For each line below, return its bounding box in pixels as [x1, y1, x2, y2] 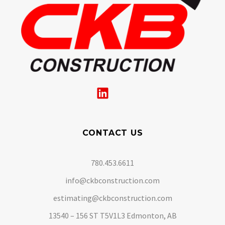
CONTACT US [82, 128, 143, 138]
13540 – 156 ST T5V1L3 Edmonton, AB [48, 210, 177, 220]
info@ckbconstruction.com [65, 175, 160, 185]
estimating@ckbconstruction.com [53, 192, 172, 203]
